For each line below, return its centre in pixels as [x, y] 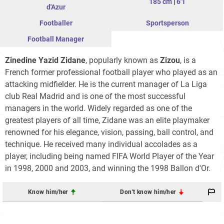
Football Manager [56, 39]
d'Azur [56, 7]
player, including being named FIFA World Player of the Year [109, 156]
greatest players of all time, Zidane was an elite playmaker [107, 120]
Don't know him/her [149, 192]
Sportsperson [167, 23]
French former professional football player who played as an [111, 72]
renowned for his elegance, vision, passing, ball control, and [109, 132]
